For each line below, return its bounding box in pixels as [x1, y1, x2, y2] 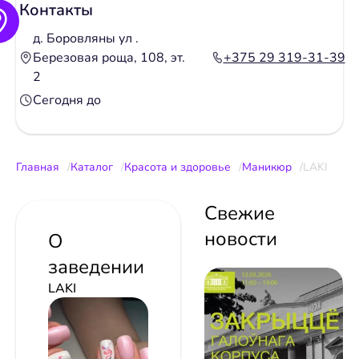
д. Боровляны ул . [33, 30, 139, 48]
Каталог [71, 159, 113, 175]
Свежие [204, 200, 275, 227]
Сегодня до [33, 91, 101, 110]
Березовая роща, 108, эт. [33, 49, 185, 67]
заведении [48, 254, 144, 280]
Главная [16, 159, 59, 175]
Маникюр [242, 159, 292, 175]
